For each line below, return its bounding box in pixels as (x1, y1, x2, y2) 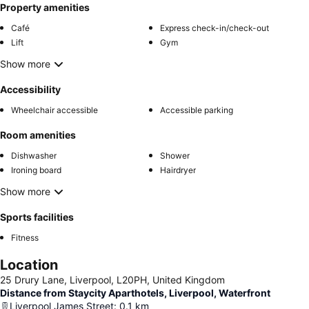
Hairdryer (160, 164, 196, 175)
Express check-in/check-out (160, 22, 269, 33)
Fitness (11, 232, 39, 243)
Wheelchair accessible (11, 104, 98, 115)
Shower (160, 150, 190, 161)
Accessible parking (160, 104, 233, 115)
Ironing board (11, 164, 61, 175)
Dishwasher (11, 150, 57, 161)
